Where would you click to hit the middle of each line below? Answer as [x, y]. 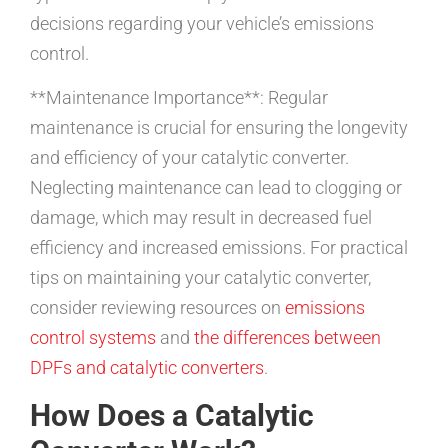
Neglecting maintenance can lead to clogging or [216, 188]
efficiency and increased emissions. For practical [219, 248]
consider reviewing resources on [157, 308]
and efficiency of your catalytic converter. [189, 158]
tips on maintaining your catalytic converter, [200, 278]
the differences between [287, 338]
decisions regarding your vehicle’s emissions [202, 23]
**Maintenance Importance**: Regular [179, 98]
